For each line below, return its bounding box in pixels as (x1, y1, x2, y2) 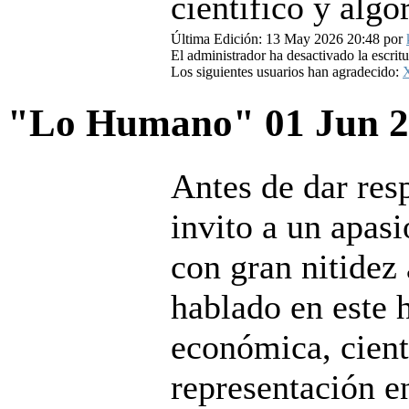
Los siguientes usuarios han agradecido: (171, 63, 403, 79)
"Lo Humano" (7, 101, 265, 145)
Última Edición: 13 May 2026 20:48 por (171, 30, 406, 47)
